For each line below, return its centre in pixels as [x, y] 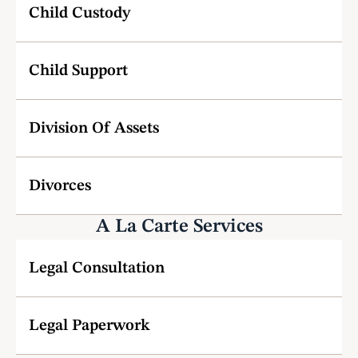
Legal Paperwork [89, 326]
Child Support [78, 71]
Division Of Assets [94, 129]
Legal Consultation [97, 268]
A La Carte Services [179, 227]
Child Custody [82, 14]
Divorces [60, 186]
